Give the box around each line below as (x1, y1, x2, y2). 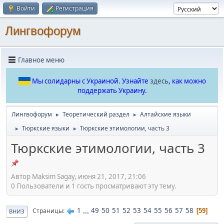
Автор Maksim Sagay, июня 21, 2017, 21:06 (11, 171, 146, 181)
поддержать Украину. (77, 86, 147, 95)
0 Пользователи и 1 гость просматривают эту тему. (11, 181, 176, 190)
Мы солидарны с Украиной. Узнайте (31, 76, 150, 85)
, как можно (168, 76, 206, 85)
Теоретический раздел (62, 110, 129, 118)
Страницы (32, 206, 63, 215)
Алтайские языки (140, 110, 191, 118)
